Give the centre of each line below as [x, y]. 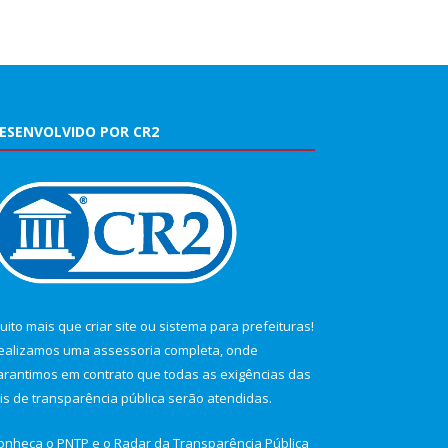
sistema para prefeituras [235, 325]
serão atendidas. [218, 397]
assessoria [127, 349]
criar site [111, 325]
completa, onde [209, 349]
